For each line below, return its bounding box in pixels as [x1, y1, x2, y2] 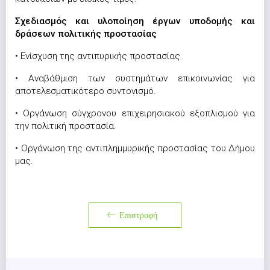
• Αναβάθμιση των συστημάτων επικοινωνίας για [15, 73, 255, 84]
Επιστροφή [116, 210, 161, 219]
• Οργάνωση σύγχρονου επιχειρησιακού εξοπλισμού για [15, 108, 255, 119]
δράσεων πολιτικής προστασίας [15, 28, 157, 39]
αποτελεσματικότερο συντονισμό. [15, 86, 156, 96]
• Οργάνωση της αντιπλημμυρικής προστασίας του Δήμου [15, 143, 255, 154]
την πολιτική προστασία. [15, 121, 116, 131]
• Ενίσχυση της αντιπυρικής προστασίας [15, 51, 180, 61]
